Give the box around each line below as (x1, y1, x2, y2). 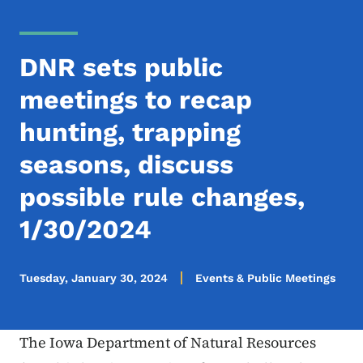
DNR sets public (19, 52, 223, 83)
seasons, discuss (19, 149, 233, 181)
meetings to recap (19, 84, 252, 116)
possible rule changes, (19, 181, 305, 213)
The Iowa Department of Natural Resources (19, 332, 316, 353)
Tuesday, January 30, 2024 (19, 271, 168, 285)
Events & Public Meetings (195, 271, 335, 285)
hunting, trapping (19, 117, 241, 148)
